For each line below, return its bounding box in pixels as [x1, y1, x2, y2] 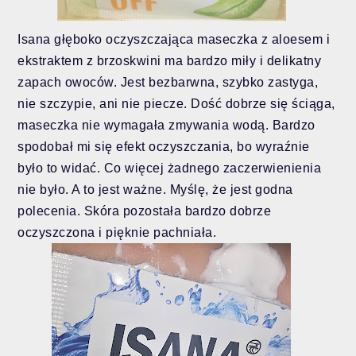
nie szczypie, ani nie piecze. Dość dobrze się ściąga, [17, 97, 335, 111]
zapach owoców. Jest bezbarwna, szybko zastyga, [17, 75, 319, 90]
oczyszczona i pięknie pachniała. [17, 226, 220, 240]
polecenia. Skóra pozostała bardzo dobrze [17, 204, 272, 219]
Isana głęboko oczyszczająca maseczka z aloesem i [17, 33, 331, 47]
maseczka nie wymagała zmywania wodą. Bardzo [17, 118, 315, 133]
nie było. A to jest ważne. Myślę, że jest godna [17, 183, 293, 197]
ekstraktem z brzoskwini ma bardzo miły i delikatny [17, 54, 322, 68]
